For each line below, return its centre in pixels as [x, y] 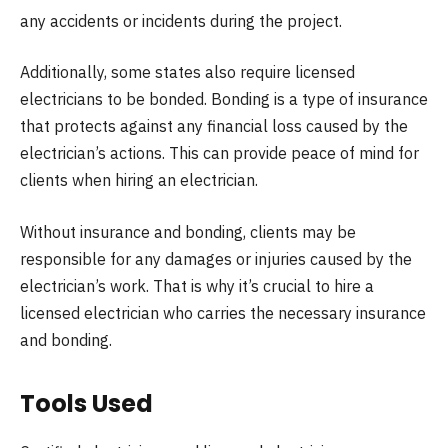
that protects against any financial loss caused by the [214, 126]
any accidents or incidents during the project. [181, 20]
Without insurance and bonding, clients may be [188, 231]
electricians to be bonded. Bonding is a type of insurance [224, 99]
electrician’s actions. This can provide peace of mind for [219, 153]
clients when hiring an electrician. [139, 180]
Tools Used [86, 404]
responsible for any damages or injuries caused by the [216, 258]
